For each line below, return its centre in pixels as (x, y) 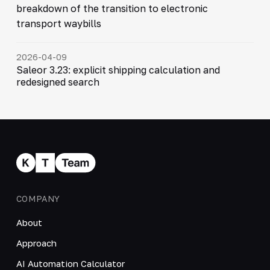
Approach (36, 243)
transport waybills (58, 23)
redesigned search (58, 82)
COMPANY (38, 198)
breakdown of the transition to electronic (112, 8)
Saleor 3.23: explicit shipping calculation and (118, 70)
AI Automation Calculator (70, 263)
